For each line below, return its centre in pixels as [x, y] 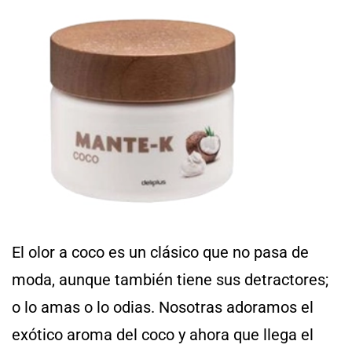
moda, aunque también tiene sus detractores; [170, 279]
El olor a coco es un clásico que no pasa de [160, 252]
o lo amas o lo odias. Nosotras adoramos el [163, 307]
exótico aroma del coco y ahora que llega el [163, 334]
